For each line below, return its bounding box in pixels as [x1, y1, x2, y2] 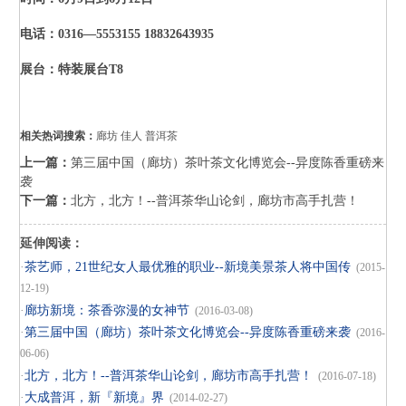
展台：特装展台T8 [19, 63, 123, 77]
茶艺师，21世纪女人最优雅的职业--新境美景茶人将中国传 [24, 260, 351, 275]
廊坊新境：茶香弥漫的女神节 [24, 304, 189, 318]
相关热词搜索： [19, 130, 96, 143]
